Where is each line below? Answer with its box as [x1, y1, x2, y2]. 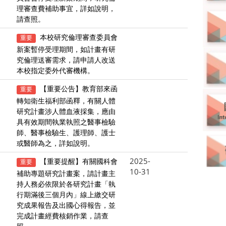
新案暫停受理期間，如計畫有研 [16, 44, 116, 54]
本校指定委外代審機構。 [16, 66, 94, 76]
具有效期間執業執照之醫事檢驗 [16, 117, 116, 127]
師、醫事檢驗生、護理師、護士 [16, 128, 116, 138]
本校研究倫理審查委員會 [39, 32, 118, 42]
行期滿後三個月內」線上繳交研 [16, 190, 116, 200]
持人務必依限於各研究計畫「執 [16, 179, 116, 189]
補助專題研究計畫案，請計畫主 [16, 168, 116, 179]
